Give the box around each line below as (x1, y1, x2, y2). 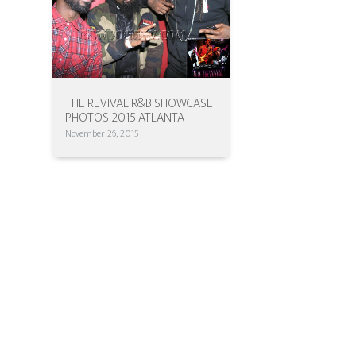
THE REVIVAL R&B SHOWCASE (65, 93, 214, 115)
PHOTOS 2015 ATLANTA (65, 107, 185, 130)
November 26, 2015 (65, 126, 140, 142)
